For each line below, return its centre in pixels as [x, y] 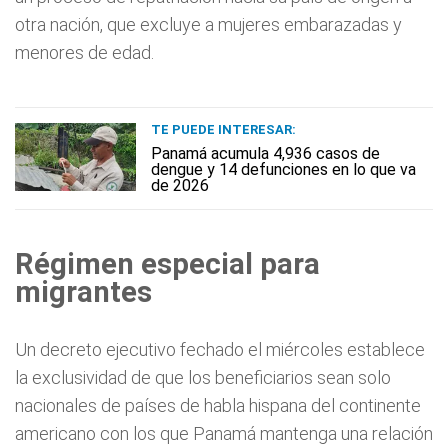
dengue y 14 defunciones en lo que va [283, 169]
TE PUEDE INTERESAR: [223, 129]
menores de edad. [84, 52]
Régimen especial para [167, 264]
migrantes [83, 292]
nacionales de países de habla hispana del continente [218, 405]
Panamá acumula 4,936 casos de [265, 153]
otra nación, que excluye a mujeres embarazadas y [208, 24]
